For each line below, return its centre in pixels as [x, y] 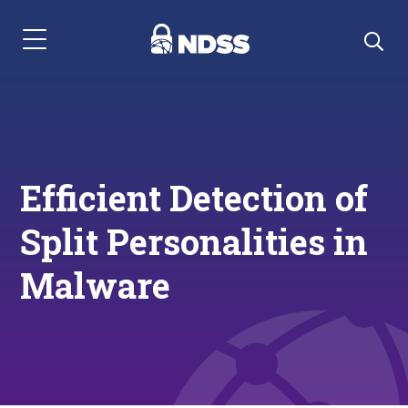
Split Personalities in [194, 241]
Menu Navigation [74, 48]
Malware [96, 285]
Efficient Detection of [194, 198]
